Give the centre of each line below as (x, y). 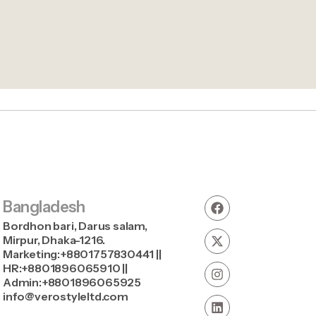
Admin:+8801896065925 (72, 282)
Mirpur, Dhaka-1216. (54, 240)
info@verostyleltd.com (66, 296)
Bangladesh (44, 207)
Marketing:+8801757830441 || (82, 254)
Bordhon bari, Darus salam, (75, 226)
